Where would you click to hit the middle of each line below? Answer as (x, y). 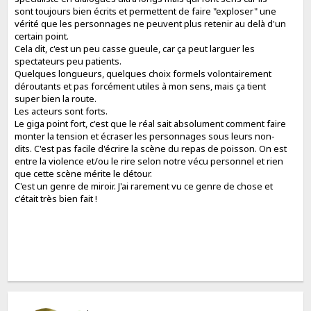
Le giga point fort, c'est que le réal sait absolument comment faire (151, 123)
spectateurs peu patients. (68, 61)
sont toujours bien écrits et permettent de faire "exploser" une (146, 11)
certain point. (42, 36)
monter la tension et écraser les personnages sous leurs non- (145, 136)
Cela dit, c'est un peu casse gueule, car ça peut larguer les (135, 48)
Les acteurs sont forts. (61, 111)
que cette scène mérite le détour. (84, 173)
